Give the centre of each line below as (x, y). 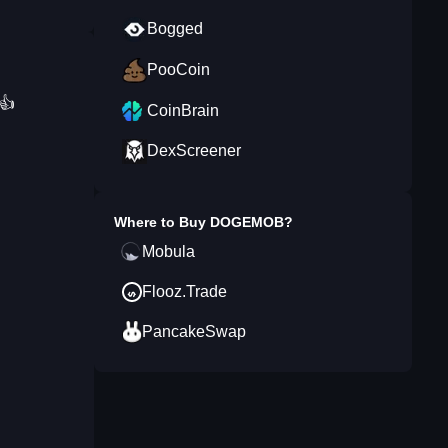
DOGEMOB (247, 222)
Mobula (168, 251)
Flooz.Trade (184, 291)
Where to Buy (162, 222)
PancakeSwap (194, 331)
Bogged (175, 28)
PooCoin (178, 69)
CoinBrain (183, 110)
